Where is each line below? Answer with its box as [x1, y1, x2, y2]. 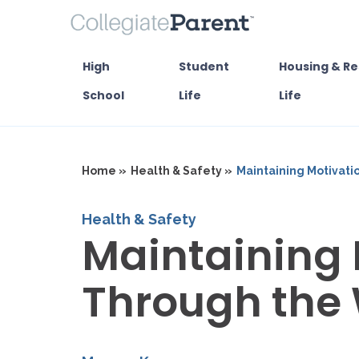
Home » [82, 164, 127, 178]
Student [178, 58, 229, 75]
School [83, 87, 124, 104]
